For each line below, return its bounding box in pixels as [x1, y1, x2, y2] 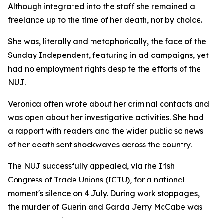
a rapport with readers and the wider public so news [8, 126, 203, 136]
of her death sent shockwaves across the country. [8, 140, 192, 149]
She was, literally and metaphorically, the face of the [8, 36, 206, 46]
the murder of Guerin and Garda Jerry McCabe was [8, 202, 202, 212]
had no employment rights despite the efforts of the [8, 64, 201, 73]
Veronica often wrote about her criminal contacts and [8, 99, 209, 109]
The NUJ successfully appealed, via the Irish [8, 161, 175, 171]
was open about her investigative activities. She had [8, 112, 204, 122]
